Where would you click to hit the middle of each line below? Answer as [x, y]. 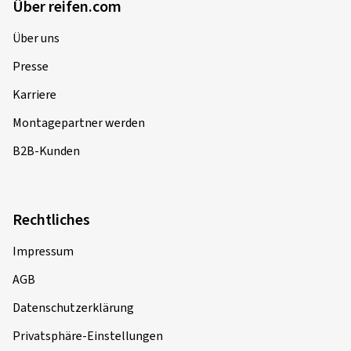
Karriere [34, 94]
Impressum [43, 251]
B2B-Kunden [46, 151]
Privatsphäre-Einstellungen [88, 336]
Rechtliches [51, 220]
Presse [31, 66]
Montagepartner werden [79, 123]
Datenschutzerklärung [73, 308]
